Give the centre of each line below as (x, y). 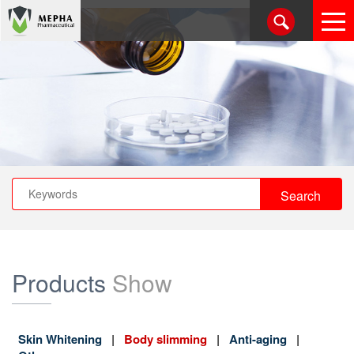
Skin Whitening (60, 339)
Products (59, 282)
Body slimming (166, 339)
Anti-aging (258, 339)
